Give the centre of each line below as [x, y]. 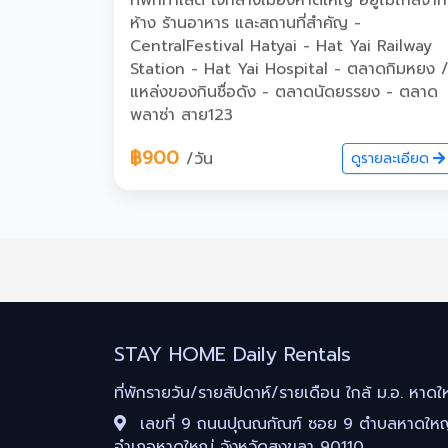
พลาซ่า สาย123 [181, 115]
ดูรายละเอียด [390, 159]
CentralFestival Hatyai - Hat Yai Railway [281, 46]
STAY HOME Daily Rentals [232, 354]
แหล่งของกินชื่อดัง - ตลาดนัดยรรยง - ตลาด [284, 92]
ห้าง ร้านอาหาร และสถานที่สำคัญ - [245, 23]
